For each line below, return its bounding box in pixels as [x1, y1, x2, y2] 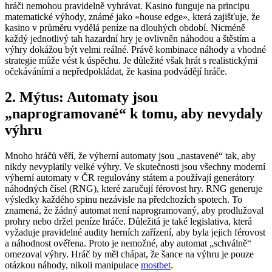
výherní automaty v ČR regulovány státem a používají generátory [5, 172, 254, 183]
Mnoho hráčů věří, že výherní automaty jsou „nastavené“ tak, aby [5, 150, 256, 161]
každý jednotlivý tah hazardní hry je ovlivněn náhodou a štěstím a [5, 33, 256, 44]
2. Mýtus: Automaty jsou [5, 89, 158, 105]
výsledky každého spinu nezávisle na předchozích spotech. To [5, 194, 242, 205]
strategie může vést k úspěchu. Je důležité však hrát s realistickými [5, 55, 257, 66]
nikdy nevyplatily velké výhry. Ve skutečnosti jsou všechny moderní [5, 161, 265, 172]
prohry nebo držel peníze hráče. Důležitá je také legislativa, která [5, 216, 252, 226]
